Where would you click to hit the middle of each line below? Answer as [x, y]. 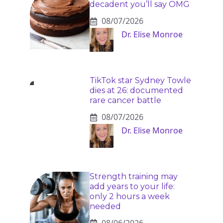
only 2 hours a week [130, 196]
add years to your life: [132, 186]
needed [105, 206]
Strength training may [134, 176]
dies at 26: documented [136, 91]
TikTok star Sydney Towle [140, 81]
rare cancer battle [125, 101]
